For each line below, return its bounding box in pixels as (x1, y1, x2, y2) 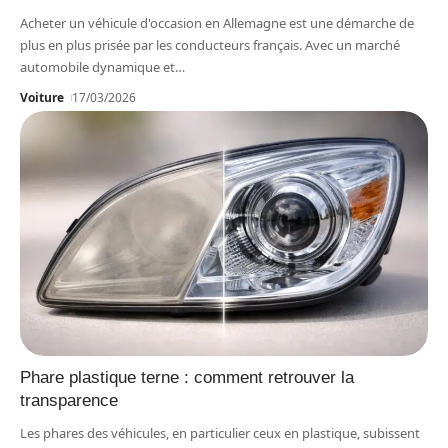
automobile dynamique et (20, 58, 175, 77)
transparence (20, 390, 118, 410)
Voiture (20, 89, 64, 107)
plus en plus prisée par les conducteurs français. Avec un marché (20, 36, 400, 55)
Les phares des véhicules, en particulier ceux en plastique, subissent (20, 423, 420, 442)
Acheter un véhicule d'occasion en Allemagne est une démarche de (20, 14, 414, 33)
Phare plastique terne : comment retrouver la (20, 367, 354, 387)
